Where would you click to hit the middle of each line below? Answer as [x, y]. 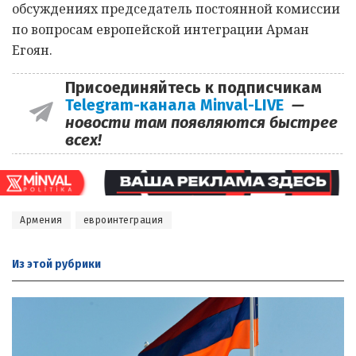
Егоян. [32, 50]
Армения [41, 221]
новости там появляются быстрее [201, 123]
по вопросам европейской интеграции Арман [161, 30]
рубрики [77, 265]
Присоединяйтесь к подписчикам [193, 88]
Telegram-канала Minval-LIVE [178, 105]
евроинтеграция [123, 221]
